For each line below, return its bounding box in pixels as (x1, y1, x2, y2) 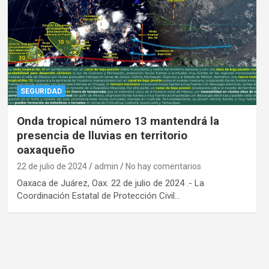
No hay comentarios (125, 162, 201, 172)
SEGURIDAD (20, 87, 62, 96)
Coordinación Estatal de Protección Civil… (16, 190, 180, 202)
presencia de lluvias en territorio (16, 128, 187, 143)
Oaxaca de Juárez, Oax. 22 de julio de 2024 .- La (16, 178, 204, 189)
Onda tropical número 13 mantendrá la (16, 114, 219, 128)
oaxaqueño (16, 143, 74, 157)
